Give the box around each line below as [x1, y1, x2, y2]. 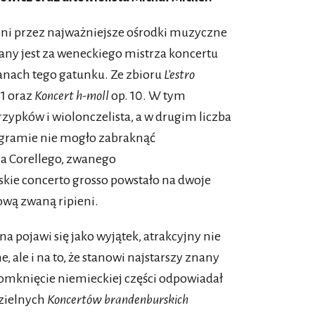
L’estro [164, 67, 195, 82]
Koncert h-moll [34, 89, 109, 103]
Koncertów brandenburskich [47, 292, 188, 307]
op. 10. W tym [109, 89, 186, 103]
